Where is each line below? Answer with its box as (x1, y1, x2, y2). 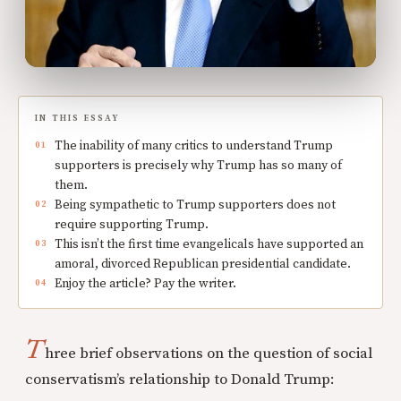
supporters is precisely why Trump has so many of (55, 157, 342, 174)
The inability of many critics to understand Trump (55, 137, 333, 154)
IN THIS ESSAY (35, 112, 121, 124)
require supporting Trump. (55, 216, 209, 233)
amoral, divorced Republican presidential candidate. (55, 255, 351, 272)
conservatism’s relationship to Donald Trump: (25, 369, 335, 389)
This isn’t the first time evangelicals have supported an (55, 235, 363, 252)
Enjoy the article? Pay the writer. (55, 275, 236, 292)
